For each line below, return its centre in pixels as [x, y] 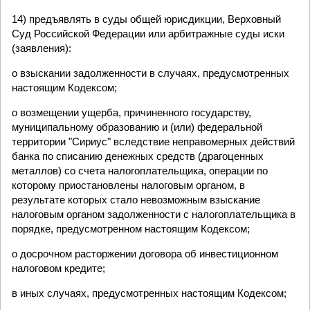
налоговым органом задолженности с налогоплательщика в [154, 214]
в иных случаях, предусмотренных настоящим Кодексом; [149, 293]
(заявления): [42, 48]
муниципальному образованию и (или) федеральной [137, 127]
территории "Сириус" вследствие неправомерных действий [153, 142]
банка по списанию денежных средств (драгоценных [138, 156]
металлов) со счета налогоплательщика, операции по [140, 171]
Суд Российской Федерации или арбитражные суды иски [148, 34]
